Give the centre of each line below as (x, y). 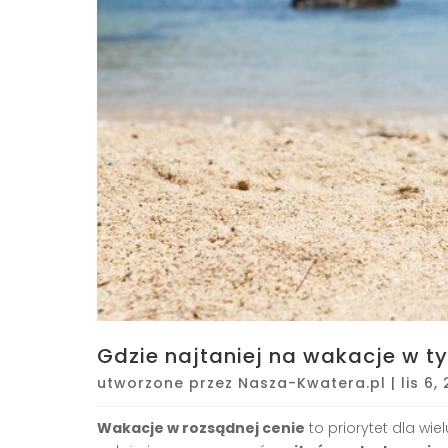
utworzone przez (167, 383)
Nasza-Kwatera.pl (312, 383)
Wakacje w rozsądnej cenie (201, 428)
